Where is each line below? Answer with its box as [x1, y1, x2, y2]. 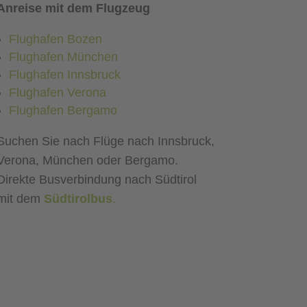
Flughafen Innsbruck [8, 68, 121, 82]
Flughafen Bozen [8, 32, 102, 47]
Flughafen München [8, 50, 118, 64]
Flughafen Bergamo [8, 103, 117, 118]
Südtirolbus [43, 192, 112, 206]
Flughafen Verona [8, 86, 106, 100]
